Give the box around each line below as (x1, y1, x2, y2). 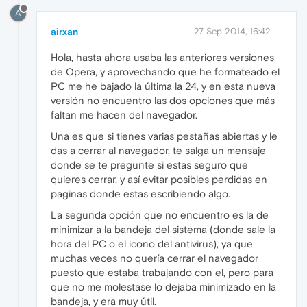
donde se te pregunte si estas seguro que (51, 158, 248, 171)
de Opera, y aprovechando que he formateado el (51, 65, 280, 77)
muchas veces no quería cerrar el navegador (51, 251, 258, 264)
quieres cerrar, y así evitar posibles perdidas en (51, 173, 267, 185)
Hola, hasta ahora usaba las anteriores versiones (51, 51, 274, 63)
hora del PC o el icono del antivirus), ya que (51, 237, 253, 249)
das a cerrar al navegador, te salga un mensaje (51, 144, 266, 156)
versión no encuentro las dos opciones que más (51, 94, 275, 106)
